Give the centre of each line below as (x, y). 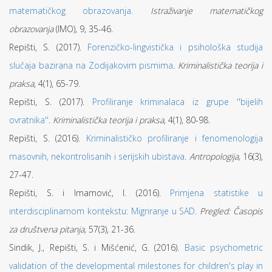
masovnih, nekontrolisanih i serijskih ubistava (97, 156)
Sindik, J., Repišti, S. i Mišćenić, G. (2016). (97, 247)
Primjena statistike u (216, 193)
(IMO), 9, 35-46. (83, 29)
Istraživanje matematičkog (207, 11)
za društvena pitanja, (49, 229)
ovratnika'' (29, 120)
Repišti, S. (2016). (48, 138)
